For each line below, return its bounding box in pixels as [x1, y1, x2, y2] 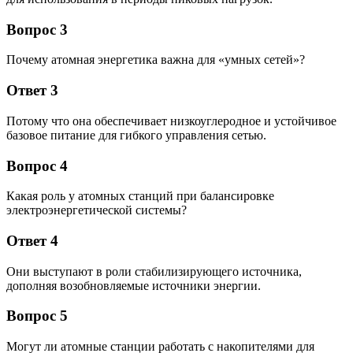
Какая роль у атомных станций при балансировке [6, 189, 274, 203]
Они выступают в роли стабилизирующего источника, [6, 264, 302, 278]
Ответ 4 [6, 232, 58, 249]
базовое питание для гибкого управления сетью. [6, 128, 266, 142]
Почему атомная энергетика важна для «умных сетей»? [6, 53, 305, 67]
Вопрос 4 [6, 157, 68, 174]
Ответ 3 [6, 82, 58, 99]
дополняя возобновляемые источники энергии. [6, 278, 261, 292]
